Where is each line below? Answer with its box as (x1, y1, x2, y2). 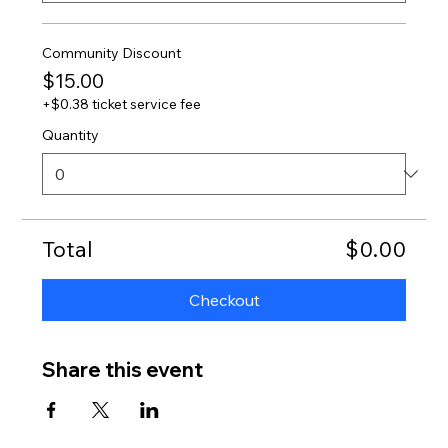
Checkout (188, 289, 260, 310)
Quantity (42, 125, 100, 144)
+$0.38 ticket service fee (42, 94, 202, 113)
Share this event (42, 356, 204, 382)
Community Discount (42, 43, 182, 62)
